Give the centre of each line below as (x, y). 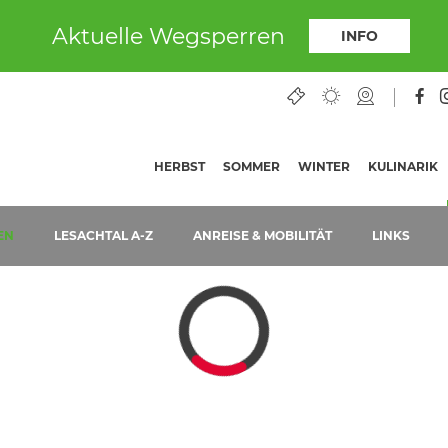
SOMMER (251, 166)
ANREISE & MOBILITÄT (262, 235)
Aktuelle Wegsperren (168, 36)
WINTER (323, 166)
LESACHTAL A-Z (103, 235)
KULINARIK (402, 166)
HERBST (179, 166)
